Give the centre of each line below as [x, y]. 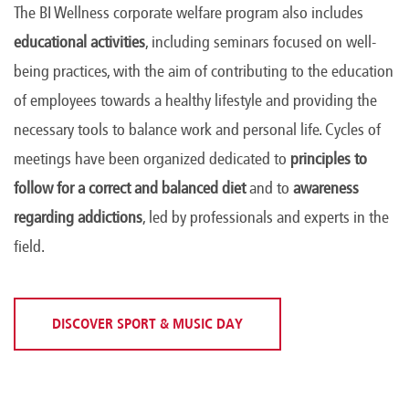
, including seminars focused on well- [261, 42]
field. [29, 247]
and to [269, 189]
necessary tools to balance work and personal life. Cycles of [197, 130]
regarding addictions [78, 218]
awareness [326, 189]
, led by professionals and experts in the [266, 218]
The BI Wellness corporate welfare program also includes [189, 13]
